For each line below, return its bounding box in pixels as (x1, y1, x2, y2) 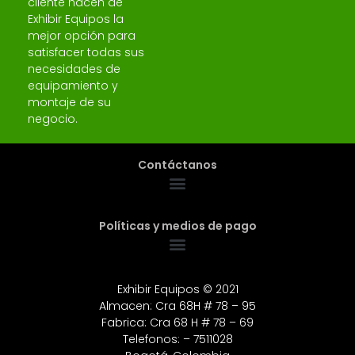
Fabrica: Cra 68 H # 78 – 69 (101, 314, 254, 330)
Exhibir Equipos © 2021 (116, 281, 239, 297)
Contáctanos (138, 156, 217, 173)
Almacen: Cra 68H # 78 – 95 (99, 297, 256, 314)
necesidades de (28, 60, 120, 77)
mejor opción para (28, 27, 136, 44)
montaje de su (28, 94, 111, 110)
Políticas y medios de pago (98, 217, 257, 234)
